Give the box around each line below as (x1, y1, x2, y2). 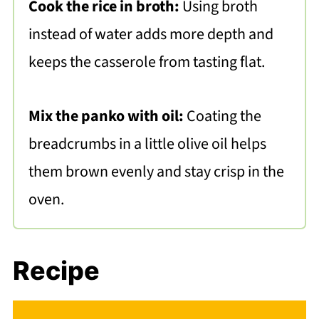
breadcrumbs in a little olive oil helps (28, 132, 266, 155)
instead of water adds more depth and (28, 22, 273, 46)
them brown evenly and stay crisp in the (28, 159, 284, 183)
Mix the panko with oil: (28, 104, 187, 127)
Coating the (186, 104, 261, 127)
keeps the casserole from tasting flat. (28, 50, 265, 73)
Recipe (12, 254, 100, 286)
